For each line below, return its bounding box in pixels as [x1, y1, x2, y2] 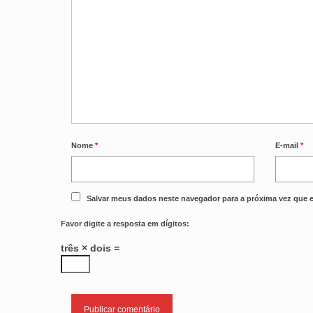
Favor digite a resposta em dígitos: [61, 219, 189, 228]
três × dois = [61, 242, 119, 254]
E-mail [275, 140, 301, 150]
